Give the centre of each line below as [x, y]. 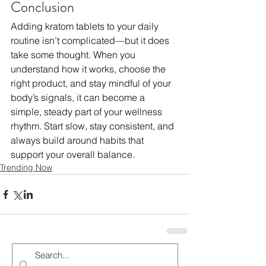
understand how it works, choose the [89, 69]
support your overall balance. [73, 155]
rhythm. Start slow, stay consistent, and [94, 126]
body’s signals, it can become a [79, 98]
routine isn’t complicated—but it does [91, 41]
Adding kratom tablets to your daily [86, 26]
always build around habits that [78, 140]
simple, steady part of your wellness [88, 112]
